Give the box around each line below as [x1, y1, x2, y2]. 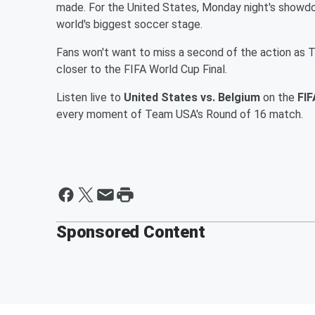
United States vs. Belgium [124, 90, 260, 104]
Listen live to [56, 90, 124, 104]
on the [260, 90, 297, 104]
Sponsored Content [56, 221, 205, 242]
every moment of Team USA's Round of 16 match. [56, 107, 303, 121]
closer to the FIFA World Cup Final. [56, 62, 227, 76]
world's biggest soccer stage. [56, 17, 202, 31]
